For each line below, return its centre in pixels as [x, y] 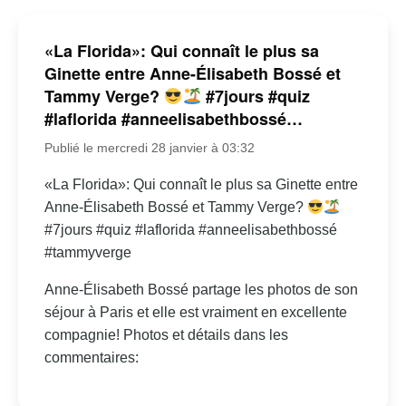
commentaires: [91, 358]
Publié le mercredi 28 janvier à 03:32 [149, 148]
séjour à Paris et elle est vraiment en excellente [195, 313]
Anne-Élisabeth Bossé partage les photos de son [201, 290]
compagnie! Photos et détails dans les [166, 335]
